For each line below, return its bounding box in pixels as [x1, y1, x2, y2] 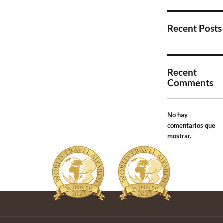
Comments [167, 77, 213, 88]
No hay [167, 111, 188, 119]
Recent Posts [167, 22, 222, 34]
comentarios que [167, 121, 215, 129]
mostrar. [167, 131, 191, 140]
